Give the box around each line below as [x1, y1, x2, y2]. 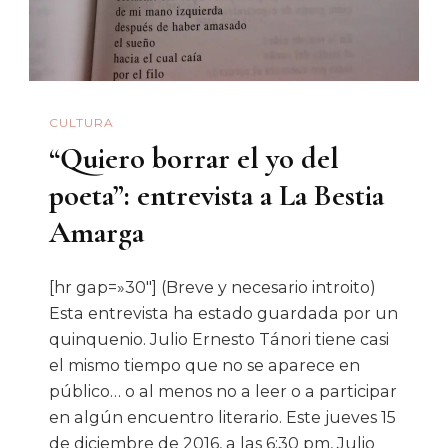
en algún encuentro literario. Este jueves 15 [49, 408, 396, 428]
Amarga [49, 214, 144, 252]
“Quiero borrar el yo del [49, 140, 339, 178]
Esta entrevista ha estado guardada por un [49, 304, 398, 324]
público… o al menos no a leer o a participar [49, 382, 397, 402]
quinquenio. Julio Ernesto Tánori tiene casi [49, 330, 389, 350]
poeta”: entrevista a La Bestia [49, 177, 384, 215]
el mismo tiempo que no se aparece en [49, 356, 360, 376]
